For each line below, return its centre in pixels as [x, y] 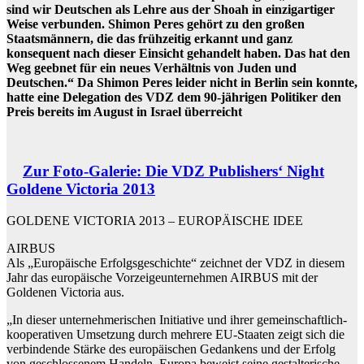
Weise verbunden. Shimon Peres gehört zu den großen [156, 24]
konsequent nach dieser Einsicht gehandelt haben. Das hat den [178, 54]
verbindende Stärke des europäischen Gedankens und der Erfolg [171, 349]
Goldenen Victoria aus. [65, 292]
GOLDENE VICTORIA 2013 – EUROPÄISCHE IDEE [155, 220]
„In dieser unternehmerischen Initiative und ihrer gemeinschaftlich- [177, 319]
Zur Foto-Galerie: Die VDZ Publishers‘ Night [173, 171]
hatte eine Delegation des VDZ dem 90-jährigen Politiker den [174, 97]
